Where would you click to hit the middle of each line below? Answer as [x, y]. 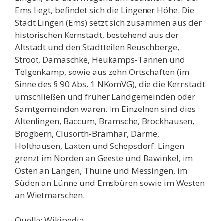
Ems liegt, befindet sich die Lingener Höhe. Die [105, 10]
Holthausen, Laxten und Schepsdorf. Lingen [99, 146]
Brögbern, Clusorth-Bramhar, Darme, [87, 133]
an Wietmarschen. [50, 195]
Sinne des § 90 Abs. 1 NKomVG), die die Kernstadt [110, 84]
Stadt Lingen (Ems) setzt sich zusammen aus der [108, 22]
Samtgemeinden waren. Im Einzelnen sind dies [105, 109]
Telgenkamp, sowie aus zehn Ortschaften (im [102, 72]
